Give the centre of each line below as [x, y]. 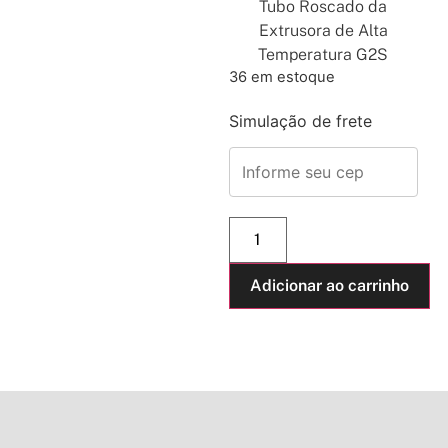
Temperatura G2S [323, 54]
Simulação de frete [300, 120]
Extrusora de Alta [323, 30]
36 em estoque [281, 77]
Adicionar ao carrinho [329, 285]
